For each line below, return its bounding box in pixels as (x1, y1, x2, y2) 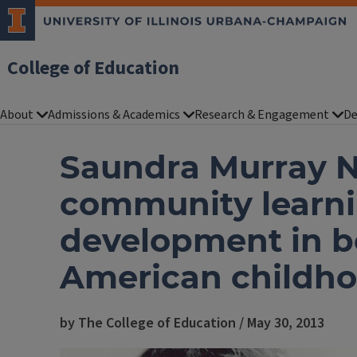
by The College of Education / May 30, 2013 (60, 313, 324, 333)
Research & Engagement (194, 106, 329, 124)
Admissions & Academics (48, 106, 180, 124)
